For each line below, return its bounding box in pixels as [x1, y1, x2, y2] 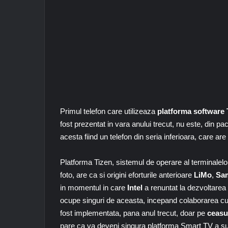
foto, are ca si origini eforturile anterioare [60, 170, 194, 179]
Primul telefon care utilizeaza [60, 107, 157, 116]
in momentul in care [60, 183, 127, 192]
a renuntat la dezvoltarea [142, 183, 226, 192]
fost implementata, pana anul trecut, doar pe [60, 209, 207, 217]
